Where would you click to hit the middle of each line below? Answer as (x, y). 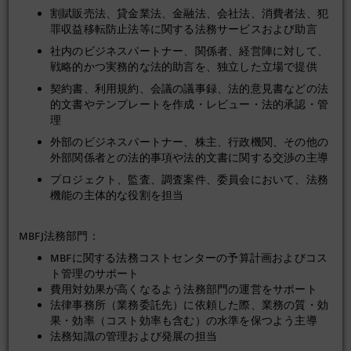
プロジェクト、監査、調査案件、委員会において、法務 (189, 180)
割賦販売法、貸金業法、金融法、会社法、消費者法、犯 (190, 14)
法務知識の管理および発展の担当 (134, 337)
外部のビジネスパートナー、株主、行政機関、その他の (189, 142)
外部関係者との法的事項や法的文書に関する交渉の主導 (189, 158)
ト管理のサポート (95, 274)
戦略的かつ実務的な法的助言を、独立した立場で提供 (184, 67)
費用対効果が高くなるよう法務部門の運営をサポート (184, 289)
